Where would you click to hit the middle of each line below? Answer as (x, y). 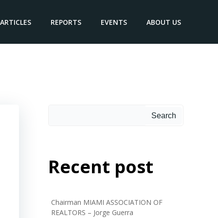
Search (164, 116)
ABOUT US (164, 22)
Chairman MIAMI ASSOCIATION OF (107, 202)
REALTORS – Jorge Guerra (92, 212)
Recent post (101, 167)
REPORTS (66, 22)
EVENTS (114, 22)
